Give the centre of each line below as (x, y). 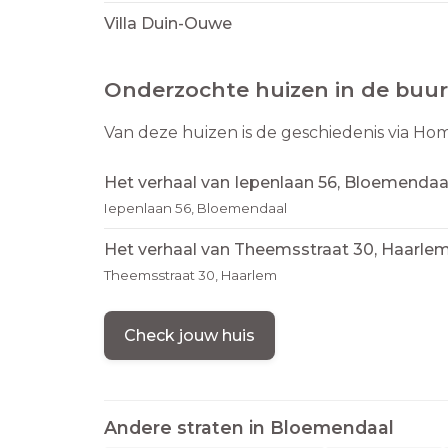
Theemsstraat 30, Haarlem (190, 275)
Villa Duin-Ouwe (168, 24)
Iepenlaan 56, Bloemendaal (195, 208)
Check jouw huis (189, 336)
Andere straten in (187, 428)
